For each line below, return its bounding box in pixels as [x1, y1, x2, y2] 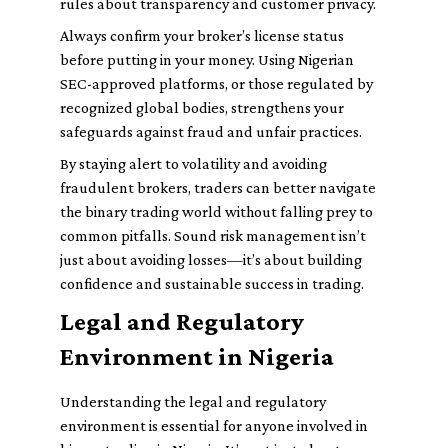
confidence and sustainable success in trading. [60, 275, 364, 292]
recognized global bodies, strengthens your [60, 99, 344, 116]
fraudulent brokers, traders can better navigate [60, 179, 376, 196]
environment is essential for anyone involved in [60, 417, 368, 434]
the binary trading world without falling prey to [60, 203, 373, 220]
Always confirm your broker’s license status [60, 27, 344, 44]
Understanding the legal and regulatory [60, 393, 326, 410]
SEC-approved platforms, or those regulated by [60, 75, 373, 92]
